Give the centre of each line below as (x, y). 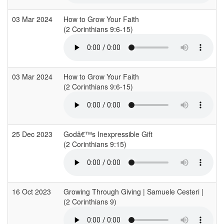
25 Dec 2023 (33, 134)
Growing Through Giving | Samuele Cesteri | (133, 191)
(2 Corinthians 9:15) (96, 144)
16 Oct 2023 (32, 191)
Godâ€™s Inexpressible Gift (108, 134)
